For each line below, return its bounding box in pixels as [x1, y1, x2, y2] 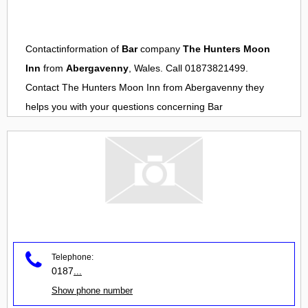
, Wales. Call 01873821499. [129, 63, 248, 74]
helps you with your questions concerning [25, 101, 208, 113]
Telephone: [52, 252, 93, 262]
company [137, 43, 183, 55]
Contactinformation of [25, 43, 122, 55]
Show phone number [52, 285, 133, 296]
